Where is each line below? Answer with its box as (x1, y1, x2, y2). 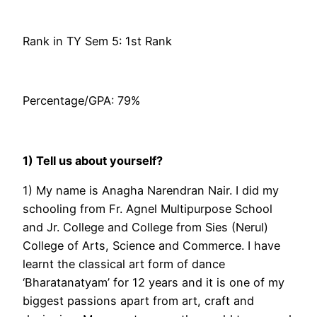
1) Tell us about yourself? (23, 153, 163, 168)
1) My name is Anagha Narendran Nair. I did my (23, 183, 279, 198)
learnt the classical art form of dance (23, 257, 225, 272)
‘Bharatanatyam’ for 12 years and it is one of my (23, 275, 284, 290)
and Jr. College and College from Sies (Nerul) (23, 220, 268, 235)
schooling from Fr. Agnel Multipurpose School (23, 202, 272, 217)
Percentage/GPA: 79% (23, 93, 140, 108)
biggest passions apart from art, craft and (23, 294, 254, 309)
